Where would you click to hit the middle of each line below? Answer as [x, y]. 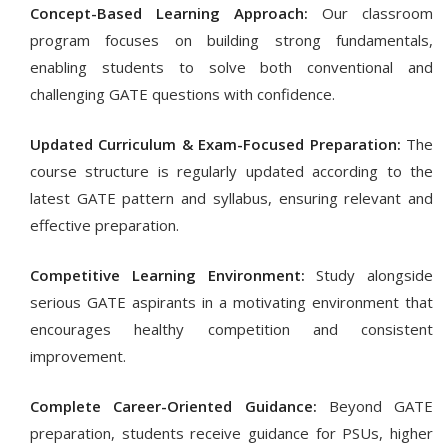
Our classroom [370, 13]
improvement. [78, 356]
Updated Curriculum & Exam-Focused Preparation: [215, 144]
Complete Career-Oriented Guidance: [173, 406]
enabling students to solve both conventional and [231, 67]
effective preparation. [104, 225]
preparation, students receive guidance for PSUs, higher [231, 433]
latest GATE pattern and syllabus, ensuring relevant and [231, 198]
